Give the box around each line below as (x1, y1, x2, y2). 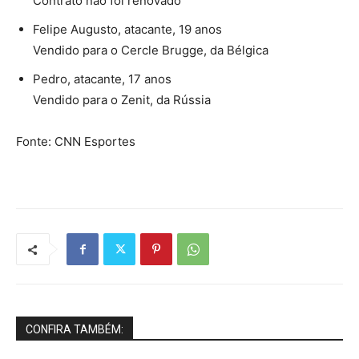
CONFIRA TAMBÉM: (26, 323, 123, 337)
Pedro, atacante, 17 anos (33, 71, 171, 87)
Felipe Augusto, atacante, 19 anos (33, 22, 222, 38)
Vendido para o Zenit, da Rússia (33, 92, 211, 108)
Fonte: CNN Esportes (16, 134, 135, 150)
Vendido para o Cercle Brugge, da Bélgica (33, 42, 268, 58)
